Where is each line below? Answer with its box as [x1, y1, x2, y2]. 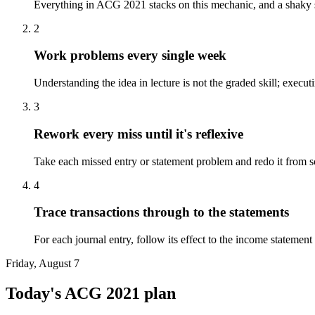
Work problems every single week [34, 48, 226, 63]
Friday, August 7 [6, 257, 79, 269]
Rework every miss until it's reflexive [34, 126, 243, 141]
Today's [6, 283, 65, 302]
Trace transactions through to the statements [34, 205, 289, 220]
